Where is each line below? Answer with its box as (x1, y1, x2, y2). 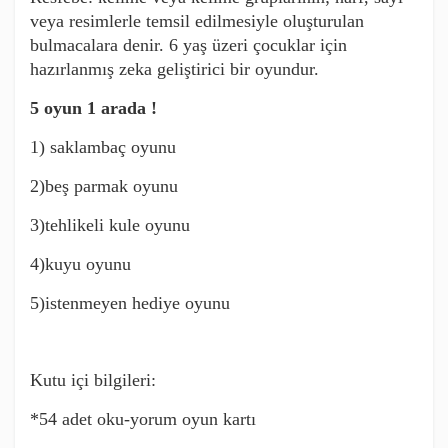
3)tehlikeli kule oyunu (30, 214, 190, 235)
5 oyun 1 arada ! (30, 97, 157, 118)
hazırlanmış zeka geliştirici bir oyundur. (30, 58, 319, 79)
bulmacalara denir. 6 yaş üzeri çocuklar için (30, 34, 347, 55)
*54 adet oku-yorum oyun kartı (30, 408, 256, 429)
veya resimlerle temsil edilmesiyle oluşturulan (30, 10, 364, 31)
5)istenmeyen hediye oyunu (30, 292, 235, 313)
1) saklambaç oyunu (30, 136, 181, 157)
